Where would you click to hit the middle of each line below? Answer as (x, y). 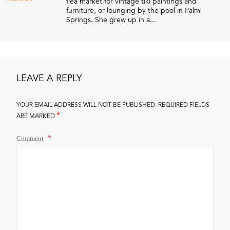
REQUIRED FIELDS (184, 104)
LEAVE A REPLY (49, 78)
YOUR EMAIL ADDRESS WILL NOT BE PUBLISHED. (87, 104)
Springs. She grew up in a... (111, 20)
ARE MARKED (36, 116)
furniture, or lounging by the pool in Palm (133, 10)
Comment (31, 138)
